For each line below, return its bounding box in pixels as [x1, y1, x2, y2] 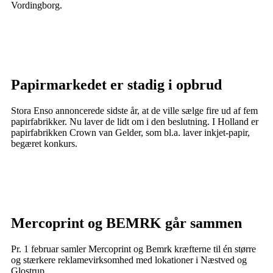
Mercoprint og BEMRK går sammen [11, 214, 242, 231]
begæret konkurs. [11, 138, 77, 149]
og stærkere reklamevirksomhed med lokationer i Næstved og [11, 254, 247, 265]
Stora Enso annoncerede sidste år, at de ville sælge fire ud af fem [11, 105, 258, 116]
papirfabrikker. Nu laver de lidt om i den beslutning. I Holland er [11, 116, 258, 127]
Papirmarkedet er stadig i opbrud [11, 76, 222, 93]
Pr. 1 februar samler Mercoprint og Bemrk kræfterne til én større [11, 243, 256, 254]
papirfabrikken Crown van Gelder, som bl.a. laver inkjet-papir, [11, 127, 250, 138]
